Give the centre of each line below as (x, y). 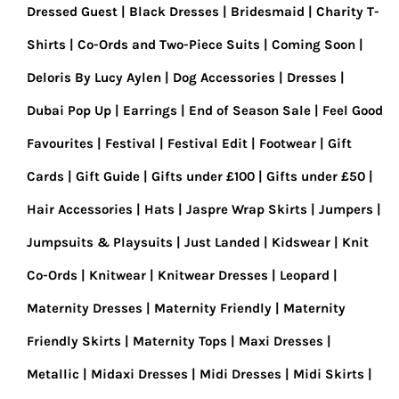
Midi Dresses (240, 374)
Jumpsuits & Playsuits (100, 242)
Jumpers (346, 209)
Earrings (150, 110)
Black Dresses (174, 12)
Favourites (60, 143)
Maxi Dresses (281, 341)
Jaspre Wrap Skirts (247, 209)
